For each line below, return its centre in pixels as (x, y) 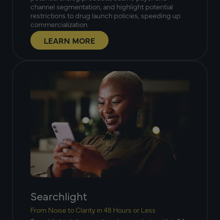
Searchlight (59, 196)
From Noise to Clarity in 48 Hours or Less (93, 210)
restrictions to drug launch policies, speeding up (106, 15)
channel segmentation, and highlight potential (102, 7)
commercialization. (60, 24)
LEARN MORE (69, 41)
